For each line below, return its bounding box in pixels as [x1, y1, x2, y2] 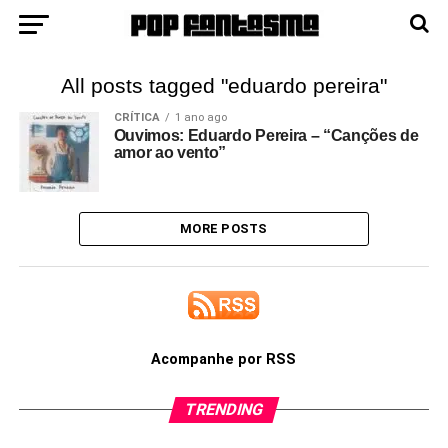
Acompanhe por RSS [151, 351, 297, 368]
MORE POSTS [180, 221, 268, 236]
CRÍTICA [113, 111, 160, 124]
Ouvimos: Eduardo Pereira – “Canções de [113, 127, 419, 144]
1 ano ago [174, 111, 227, 124]
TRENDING [182, 400, 266, 419]
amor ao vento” [113, 144, 227, 161]
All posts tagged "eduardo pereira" [60, 74, 387, 97]
